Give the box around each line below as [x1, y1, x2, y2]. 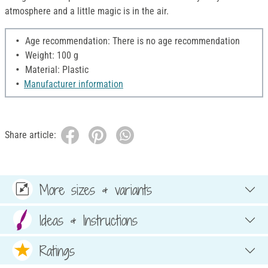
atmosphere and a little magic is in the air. [5, 5, 169, 17]
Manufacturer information [24, 78, 123, 90]
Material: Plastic [23, 64, 89, 76]
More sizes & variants [39, 179, 152, 199]
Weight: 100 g [23, 50, 78, 62]
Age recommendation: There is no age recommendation [23, 35, 240, 47]
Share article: [5, 129, 56, 141]
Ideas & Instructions [39, 210, 138, 230]
